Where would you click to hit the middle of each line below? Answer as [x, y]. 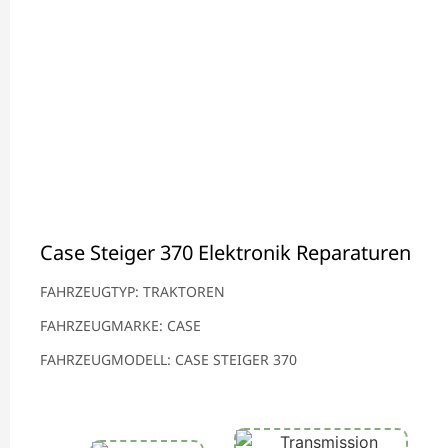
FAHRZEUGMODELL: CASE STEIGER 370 [168, 360]
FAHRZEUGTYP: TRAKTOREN [132, 292]
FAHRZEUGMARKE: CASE [120, 326]
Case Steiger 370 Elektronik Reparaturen [225, 253]
